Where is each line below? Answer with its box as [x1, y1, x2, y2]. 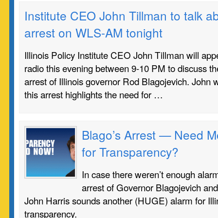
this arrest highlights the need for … [24, 88, 163, 101]
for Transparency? [82, 143, 179, 160]
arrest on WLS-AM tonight [24, 24, 163, 41]
